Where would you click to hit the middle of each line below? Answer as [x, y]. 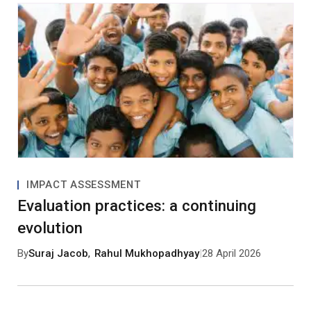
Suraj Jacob [58, 253]
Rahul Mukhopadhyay [147, 253]
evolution [50, 228]
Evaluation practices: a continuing [136, 206]
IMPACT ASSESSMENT [83, 185]
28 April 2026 [232, 253]
